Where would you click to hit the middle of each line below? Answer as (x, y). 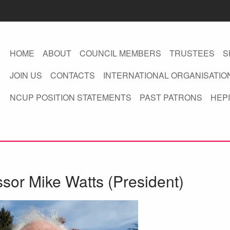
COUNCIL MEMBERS (120, 53)
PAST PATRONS (171, 97)
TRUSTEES (192, 53)
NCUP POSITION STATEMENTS (70, 97)
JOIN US (26, 75)
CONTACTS (72, 75)
